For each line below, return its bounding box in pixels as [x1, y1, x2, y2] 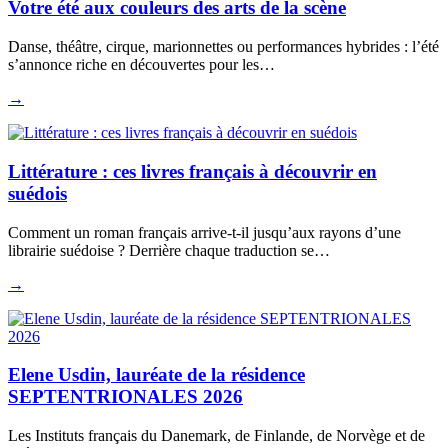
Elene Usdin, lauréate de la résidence [8, 364, 305, 386]
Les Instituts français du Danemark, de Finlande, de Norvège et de [8, 426, 425, 444]
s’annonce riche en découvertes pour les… [8, 56, 275, 74]
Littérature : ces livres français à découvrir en [8, 160, 377, 182]
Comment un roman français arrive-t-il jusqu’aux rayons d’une [8, 223, 401, 241]
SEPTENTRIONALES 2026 [8, 386, 243, 408]
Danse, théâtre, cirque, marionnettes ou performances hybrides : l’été [8, 38, 439, 56]
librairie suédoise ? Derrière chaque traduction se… [8, 241, 330, 259]
